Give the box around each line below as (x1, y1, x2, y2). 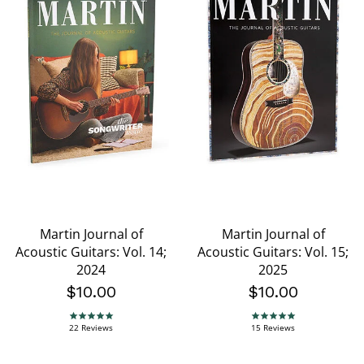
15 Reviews (251, 322, 295, 334)
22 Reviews (69, 322, 113, 334)
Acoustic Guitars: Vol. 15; (197, 243, 349, 262)
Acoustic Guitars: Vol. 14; (15, 243, 167, 262)
